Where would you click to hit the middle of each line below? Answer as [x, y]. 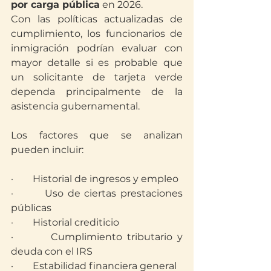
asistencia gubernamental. [75, 106]
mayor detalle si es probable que [97, 62]
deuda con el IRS [52, 251]
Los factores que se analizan [97, 135]
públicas [31, 207]
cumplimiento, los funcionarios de [97, 33]
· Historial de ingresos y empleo [95, 178]
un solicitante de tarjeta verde [97, 77]
